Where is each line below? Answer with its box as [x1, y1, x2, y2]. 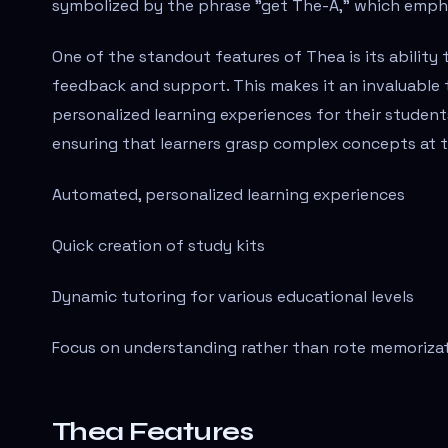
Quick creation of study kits [52, 234, 265, 256]
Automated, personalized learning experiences [52, 183, 405, 205]
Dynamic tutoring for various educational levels [52, 285, 414, 307]
